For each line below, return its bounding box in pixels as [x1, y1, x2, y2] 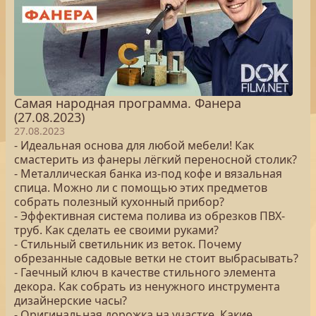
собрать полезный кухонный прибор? [14, 194, 224, 209]
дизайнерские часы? [14, 293, 127, 308]
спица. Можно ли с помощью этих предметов [14, 180, 267, 195]
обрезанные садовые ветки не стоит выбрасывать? [14, 250, 298, 266]
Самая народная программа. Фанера [14, 95, 241, 111]
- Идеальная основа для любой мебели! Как [14, 138, 254, 153]
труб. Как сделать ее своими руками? [14, 222, 219, 238]
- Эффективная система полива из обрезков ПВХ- [14, 208, 285, 224]
